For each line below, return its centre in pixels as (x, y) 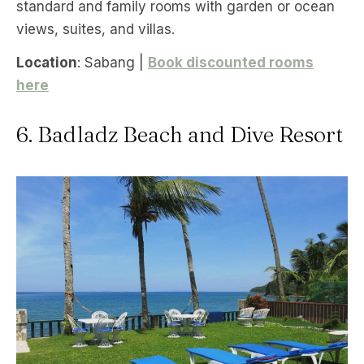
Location (47, 63)
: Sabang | (113, 63)
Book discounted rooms (231, 63)
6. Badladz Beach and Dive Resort (180, 135)
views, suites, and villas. (95, 30)
